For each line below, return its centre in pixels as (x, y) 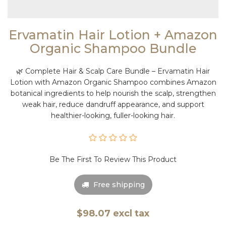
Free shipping (119, 184)
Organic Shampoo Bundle (113, 48)
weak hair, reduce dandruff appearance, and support (113, 104)
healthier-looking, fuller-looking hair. (113, 115)
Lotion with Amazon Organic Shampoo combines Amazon (113, 82)
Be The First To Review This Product (113, 159)
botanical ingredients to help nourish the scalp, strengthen (113, 93)
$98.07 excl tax (113, 213)
